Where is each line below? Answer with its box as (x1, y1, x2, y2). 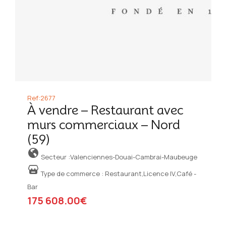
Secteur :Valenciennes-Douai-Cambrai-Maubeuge (39, 152, 197, 162)
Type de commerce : (39, 169, 105, 179)
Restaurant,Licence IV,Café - (104, 169, 196, 179)
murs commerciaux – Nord (27, 118, 180, 133)
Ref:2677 (27, 93, 55, 103)
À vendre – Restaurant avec (27, 103, 183, 118)
